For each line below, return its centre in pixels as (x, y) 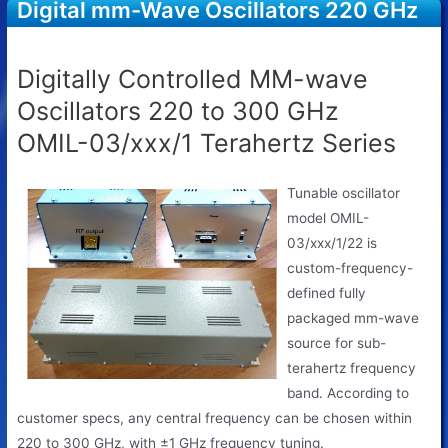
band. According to (348, 392)
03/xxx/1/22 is (332, 242)
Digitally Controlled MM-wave (193, 79)
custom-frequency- (350, 267)
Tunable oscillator (344, 192)
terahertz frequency (352, 367)
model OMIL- (328, 217)
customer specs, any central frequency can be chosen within (215, 417)
